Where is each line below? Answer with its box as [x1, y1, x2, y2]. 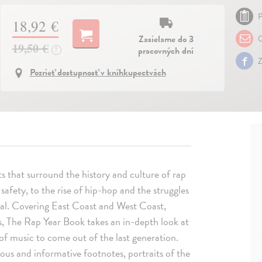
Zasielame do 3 [138, 32, 194, 46]
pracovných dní [138, 43, 194, 58]
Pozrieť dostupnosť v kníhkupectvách [29, 65, 166, 80]
